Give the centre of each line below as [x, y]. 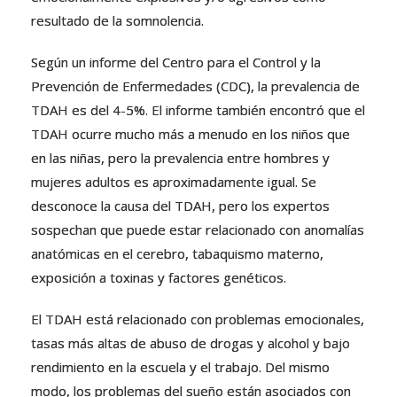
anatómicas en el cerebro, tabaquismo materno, [177, 253]
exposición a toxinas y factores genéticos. [159, 277]
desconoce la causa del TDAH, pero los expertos [180, 206]
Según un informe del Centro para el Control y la [176, 62]
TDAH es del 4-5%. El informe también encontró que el [198, 110]
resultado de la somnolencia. [117, 20]
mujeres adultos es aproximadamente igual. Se [174, 182]
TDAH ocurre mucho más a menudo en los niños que [191, 134]
